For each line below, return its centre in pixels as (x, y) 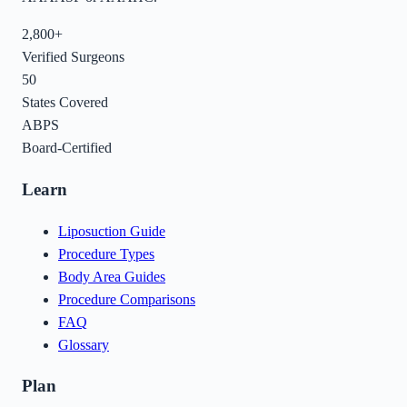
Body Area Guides (112, 276)
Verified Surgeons (73, 57)
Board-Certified (67, 148)
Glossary (84, 344)
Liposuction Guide (112, 231)
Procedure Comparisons (127, 299)
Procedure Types (106, 253)
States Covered (65, 103)
